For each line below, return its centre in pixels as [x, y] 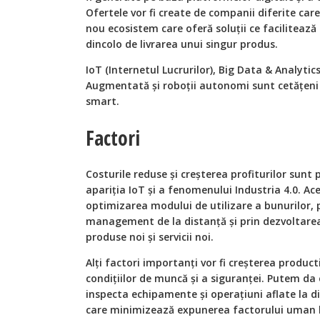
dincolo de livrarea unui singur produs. [182, 44]
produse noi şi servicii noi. [150, 236]
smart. [102, 101]
